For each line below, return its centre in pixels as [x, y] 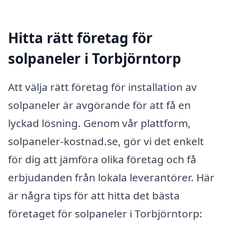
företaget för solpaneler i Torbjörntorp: [105, 214]
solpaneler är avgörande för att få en [99, 105]
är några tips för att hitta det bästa [94, 196]
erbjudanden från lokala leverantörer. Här [111, 178]
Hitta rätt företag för [80, 37]
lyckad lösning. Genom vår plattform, [99, 123]
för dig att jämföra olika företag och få [102, 159]
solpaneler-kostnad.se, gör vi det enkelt [106, 141]
